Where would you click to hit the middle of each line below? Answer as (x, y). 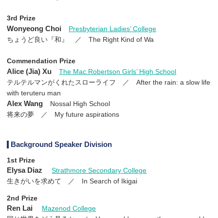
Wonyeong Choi (34, 28)
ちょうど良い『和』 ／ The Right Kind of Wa (80, 39)
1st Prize (21, 160)
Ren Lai (21, 208)
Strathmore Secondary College (99, 171)
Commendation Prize (41, 61)
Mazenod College (69, 209)
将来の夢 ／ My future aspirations (63, 114)
